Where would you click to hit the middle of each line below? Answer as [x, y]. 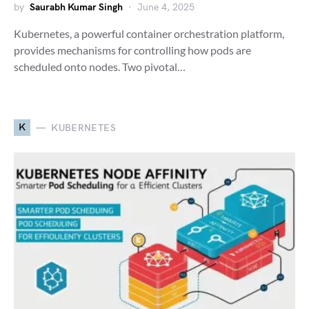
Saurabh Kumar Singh [76, 7]
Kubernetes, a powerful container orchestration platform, [149, 33]
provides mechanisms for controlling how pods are [132, 50]
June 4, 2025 [166, 7]
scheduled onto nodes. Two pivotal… [100, 67]
